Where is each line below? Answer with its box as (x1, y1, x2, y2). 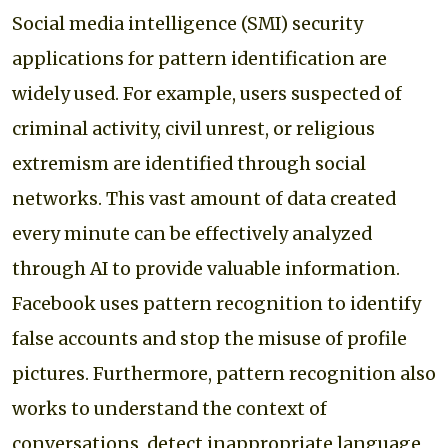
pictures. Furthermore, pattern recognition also (12, 362, 436, 385)
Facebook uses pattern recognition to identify (12, 292, 421, 315)
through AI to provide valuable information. (12, 257, 400, 280)
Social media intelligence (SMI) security (12, 12, 363, 35)
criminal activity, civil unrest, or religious (12, 117, 375, 140)
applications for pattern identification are (12, 47, 387, 70)
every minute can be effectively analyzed (12, 222, 372, 245)
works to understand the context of (12, 397, 327, 420)
